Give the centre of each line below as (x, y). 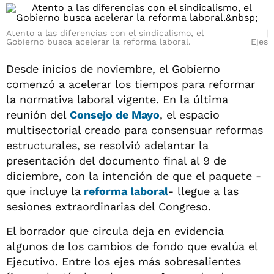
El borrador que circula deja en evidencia (115, 231)
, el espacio (190, 115)
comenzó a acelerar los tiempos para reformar (131, 84)
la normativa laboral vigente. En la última (117, 99)
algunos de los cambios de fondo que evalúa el (132, 246)
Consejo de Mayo (115, 115)
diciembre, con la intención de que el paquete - (134, 176)
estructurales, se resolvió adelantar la (107, 145)
